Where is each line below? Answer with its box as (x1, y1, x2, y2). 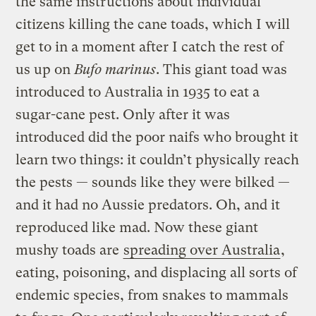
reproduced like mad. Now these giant (16, 219, 259, 236)
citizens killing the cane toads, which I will (16, 16, 291, 32)
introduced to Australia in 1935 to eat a (16, 83, 260, 100)
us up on (16, 61, 75, 78)
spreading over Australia (123, 241, 281, 258)
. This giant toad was (156, 61, 288, 78)
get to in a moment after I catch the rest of (16, 38, 284, 55)
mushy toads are (16, 241, 123, 258)
